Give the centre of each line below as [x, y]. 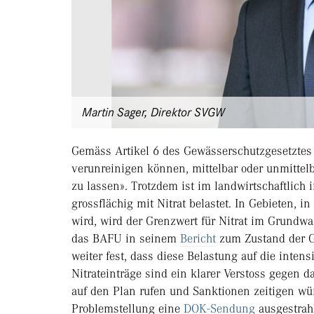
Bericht [198, 239]
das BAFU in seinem [126, 239]
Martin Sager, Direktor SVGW [153, 112]
